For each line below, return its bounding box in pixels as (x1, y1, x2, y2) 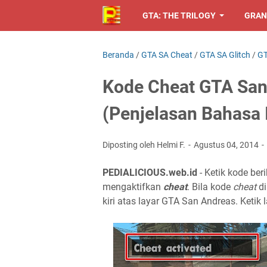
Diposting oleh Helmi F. (103, 140, 187, 150)
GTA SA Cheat (141, 50, 193, 60)
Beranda (103, 50, 134, 60)
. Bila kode (187, 181, 233, 193)
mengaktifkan (103, 181, 163, 193)
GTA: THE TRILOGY (142, 11, 216, 20)
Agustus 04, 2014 (194, 140, 260, 150)
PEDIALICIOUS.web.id (103, 167, 197, 178)
